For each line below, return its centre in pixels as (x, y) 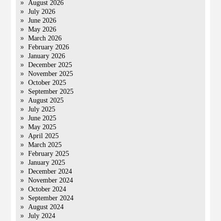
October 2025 (47, 83)
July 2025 (42, 109)
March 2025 (45, 145)
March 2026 (45, 38)
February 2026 (49, 47)
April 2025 (44, 136)
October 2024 (47, 189)
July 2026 (42, 12)
